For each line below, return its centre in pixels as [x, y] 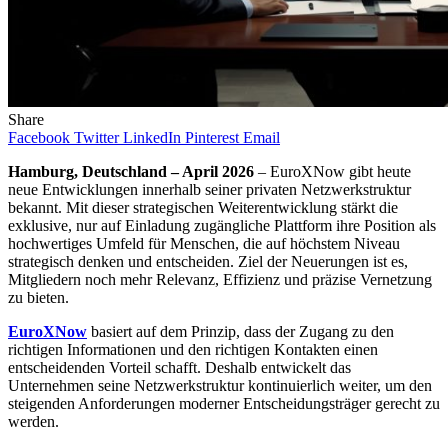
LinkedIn [152, 138]
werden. [33, 422]
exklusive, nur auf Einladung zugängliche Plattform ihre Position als [222, 226]
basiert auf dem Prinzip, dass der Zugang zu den [240, 332]
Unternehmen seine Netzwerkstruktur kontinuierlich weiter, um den [220, 386]
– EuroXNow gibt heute [332, 172]
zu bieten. [38, 298]
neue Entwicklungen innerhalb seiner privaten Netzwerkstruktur [209, 190]
